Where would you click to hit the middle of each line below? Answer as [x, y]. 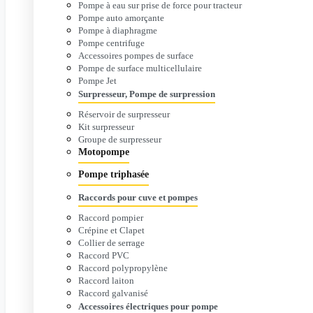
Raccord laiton [106, 280]
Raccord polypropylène [123, 268]
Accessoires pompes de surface [136, 55]
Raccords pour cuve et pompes [138, 197]
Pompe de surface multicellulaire [140, 68]
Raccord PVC [104, 255]
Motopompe [104, 152]
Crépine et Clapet [111, 230]
